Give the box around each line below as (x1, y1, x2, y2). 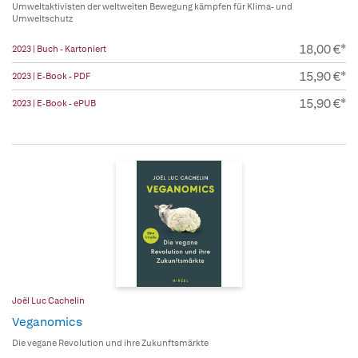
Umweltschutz (12, 13, 73, 25)
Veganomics (12, 314, 82, 331)
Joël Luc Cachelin (12, 295, 85, 307)
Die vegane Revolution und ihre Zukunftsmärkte (12, 337, 209, 349)
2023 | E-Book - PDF (12, 70, 90, 82)
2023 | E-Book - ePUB (12, 97, 96, 109)
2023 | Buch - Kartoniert (12, 43, 106, 55)
